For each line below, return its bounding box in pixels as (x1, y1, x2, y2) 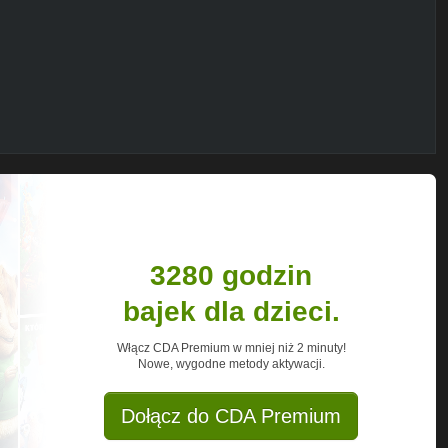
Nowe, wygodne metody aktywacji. (137, 356, 325, 371)
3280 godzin (150, 259, 312, 291)
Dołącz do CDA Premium (121, 404, 341, 427)
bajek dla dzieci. (122, 295, 340, 327)
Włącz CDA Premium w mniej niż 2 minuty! (116, 340, 346, 355)
